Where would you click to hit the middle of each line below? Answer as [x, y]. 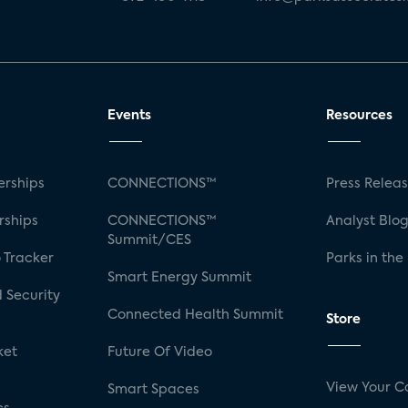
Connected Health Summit [196, 315]
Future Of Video [160, 352]
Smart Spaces [154, 389]
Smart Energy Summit [180, 277]
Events [130, 116]
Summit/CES [150, 240]
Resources [359, 116]
